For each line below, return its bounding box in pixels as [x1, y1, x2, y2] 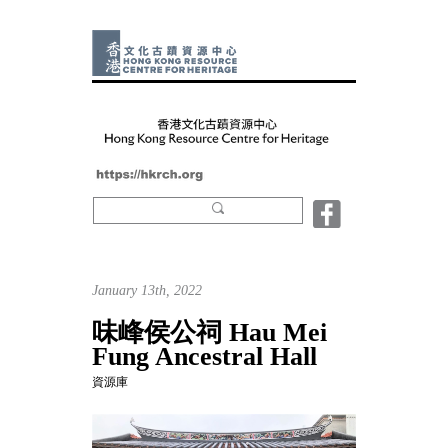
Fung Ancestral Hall [92, 341, 317, 371]
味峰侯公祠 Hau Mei [92, 317, 327, 347]
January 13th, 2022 [92, 282, 202, 298]
